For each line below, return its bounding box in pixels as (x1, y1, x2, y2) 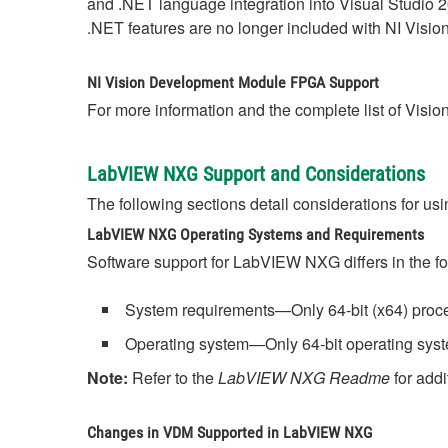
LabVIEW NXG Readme (218, 366, 390, 389)
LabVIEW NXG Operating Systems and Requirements (87, 225, 424, 244)
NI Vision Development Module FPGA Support (87, 73, 379, 92)
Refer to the (128, 366, 218, 389)
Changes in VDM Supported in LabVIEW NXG (87, 423, 372, 442)
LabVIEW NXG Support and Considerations (87, 162, 425, 186)
